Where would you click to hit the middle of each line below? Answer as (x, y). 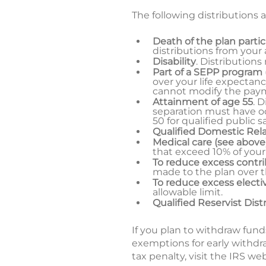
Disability (174, 61)
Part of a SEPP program (208, 72)
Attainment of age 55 (203, 102)
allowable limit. (188, 192)
